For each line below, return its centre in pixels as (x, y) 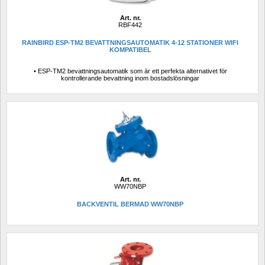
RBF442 (130, 25)
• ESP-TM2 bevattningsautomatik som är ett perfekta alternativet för (130, 71)
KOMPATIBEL (130, 50)
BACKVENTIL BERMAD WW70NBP (130, 204)
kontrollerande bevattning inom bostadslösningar (130, 78)
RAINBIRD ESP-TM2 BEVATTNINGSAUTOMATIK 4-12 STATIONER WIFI (130, 43)
